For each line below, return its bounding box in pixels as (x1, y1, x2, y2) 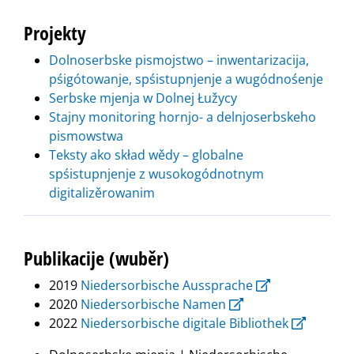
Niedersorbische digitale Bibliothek (81, 314, 288, 333)
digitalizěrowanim (49, 184, 155, 202)
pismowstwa (49, 127, 123, 145)
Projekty (24, 20, 86, 47)
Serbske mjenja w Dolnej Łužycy (49, 89, 237, 107)
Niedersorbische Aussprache (81, 277, 253, 295)
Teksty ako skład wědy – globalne (49, 146, 243, 164)
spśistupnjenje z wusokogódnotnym (49, 165, 264, 183)
